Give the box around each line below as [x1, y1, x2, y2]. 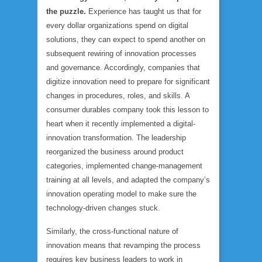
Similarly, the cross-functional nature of [46, 227, 178, 236]
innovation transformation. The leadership [46, 133, 186, 142]
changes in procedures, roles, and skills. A [46, 91, 189, 100]
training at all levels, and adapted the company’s [46, 175, 210, 184]
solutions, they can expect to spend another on [46, 35, 205, 44]
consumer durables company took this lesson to [46, 105, 209, 114]
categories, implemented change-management [46, 161, 202, 170]
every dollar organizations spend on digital [46, 21, 188, 30]
